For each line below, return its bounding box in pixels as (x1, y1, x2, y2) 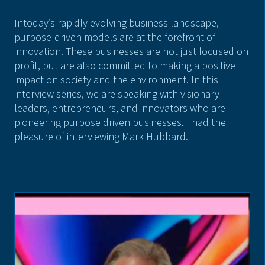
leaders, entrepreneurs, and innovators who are (14, 101, 225, 117)
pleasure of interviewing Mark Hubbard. (14, 130, 188, 145)
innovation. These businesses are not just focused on (14, 44, 248, 60)
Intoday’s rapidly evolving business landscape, (14, 16, 219, 31)
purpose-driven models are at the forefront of (14, 30, 215, 46)
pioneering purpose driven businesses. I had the (14, 115, 226, 131)
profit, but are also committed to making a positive (14, 59, 235, 74)
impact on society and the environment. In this (14, 73, 218, 88)
